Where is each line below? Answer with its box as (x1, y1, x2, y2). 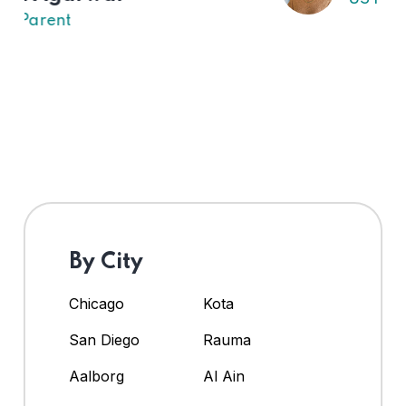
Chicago (69, 295, 124, 314)
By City (69, 251, 143, 275)
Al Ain (203, 367, 245, 386)
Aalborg (69, 367, 124, 386)
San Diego (69, 331, 140, 350)
